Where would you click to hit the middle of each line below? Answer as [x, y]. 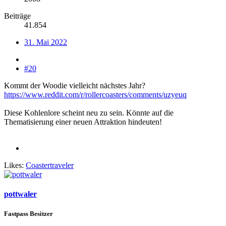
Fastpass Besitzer [29, 214]
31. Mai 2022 [46, 42]
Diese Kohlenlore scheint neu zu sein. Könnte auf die [89, 112]
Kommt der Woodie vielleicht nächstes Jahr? [75, 85]
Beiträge [17, 16]
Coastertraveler [50, 165]
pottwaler [20, 194]
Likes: [14, 165]
